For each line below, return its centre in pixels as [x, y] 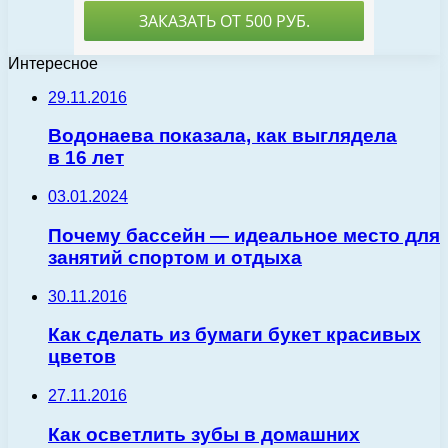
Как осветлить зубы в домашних [204, 434]
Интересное [53, 63]
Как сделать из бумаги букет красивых [234, 335]
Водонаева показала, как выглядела [222, 136]
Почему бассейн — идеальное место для [244, 235]
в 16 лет [86, 158]
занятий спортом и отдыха [175, 257]
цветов [82, 357]
